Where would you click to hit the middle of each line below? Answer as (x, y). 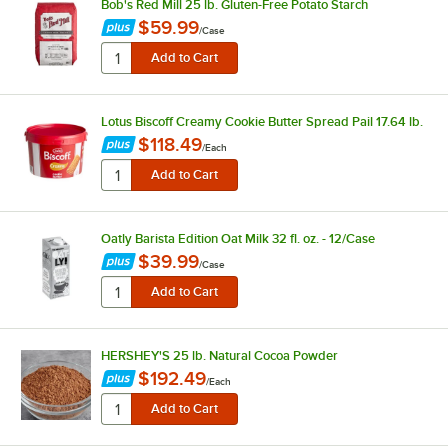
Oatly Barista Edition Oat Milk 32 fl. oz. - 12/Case (237, 238)
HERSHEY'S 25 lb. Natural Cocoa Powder (219, 355)
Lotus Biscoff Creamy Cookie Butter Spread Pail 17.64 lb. (261, 121)
